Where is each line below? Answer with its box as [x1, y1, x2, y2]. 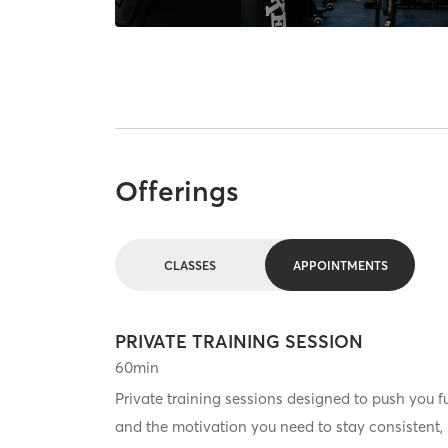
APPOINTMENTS [292, 257, 388, 273]
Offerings [115, 173, 240, 208]
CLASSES [164, 257, 217, 273]
